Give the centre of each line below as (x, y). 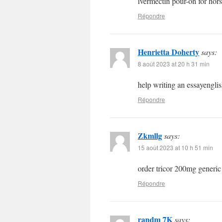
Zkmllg (150, 136)
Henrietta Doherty (168, 52)
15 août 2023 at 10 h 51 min (175, 147)
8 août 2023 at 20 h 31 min (174, 64)
